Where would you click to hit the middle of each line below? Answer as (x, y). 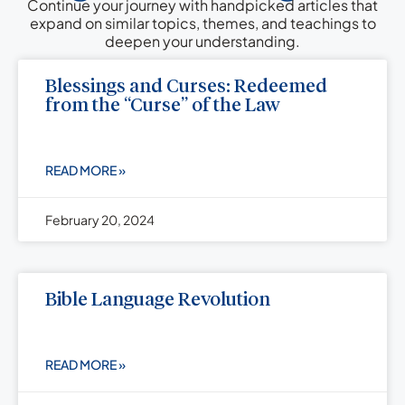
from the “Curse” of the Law (163, 107)
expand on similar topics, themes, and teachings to (202, 24)
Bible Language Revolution (158, 301)
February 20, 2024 (100, 220)
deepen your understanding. (202, 42)
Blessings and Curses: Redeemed (186, 88)
